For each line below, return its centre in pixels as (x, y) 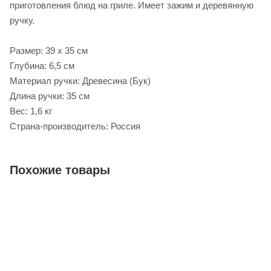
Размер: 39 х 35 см (49, 50)
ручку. (22, 20)
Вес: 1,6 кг (31, 111)
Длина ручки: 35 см (50, 96)
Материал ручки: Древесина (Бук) (80, 80)
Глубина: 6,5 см (42, 65)
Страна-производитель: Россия (75, 126)
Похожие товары (60, 170)
